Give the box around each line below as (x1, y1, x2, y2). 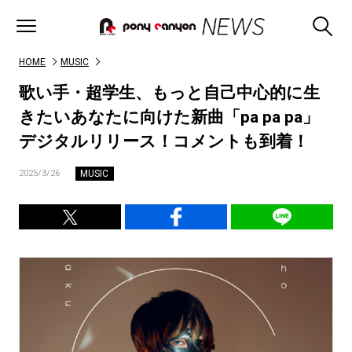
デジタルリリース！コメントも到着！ (19, 132, 309, 151)
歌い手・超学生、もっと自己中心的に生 (19, 83, 320, 102)
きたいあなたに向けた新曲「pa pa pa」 (19, 108, 319, 126)
